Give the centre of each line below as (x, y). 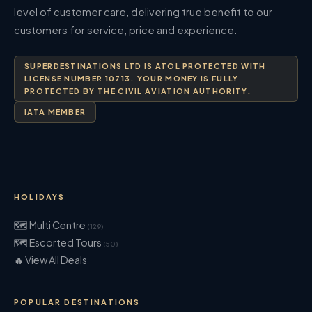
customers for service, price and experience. (126, 30)
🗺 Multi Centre (50, 225)
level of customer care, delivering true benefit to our (143, 11)
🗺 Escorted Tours (58, 242)
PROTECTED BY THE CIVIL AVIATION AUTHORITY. (138, 91)
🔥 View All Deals (50, 259)
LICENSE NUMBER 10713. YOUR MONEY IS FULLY (132, 78)
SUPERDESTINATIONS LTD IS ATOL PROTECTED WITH (145, 65)
